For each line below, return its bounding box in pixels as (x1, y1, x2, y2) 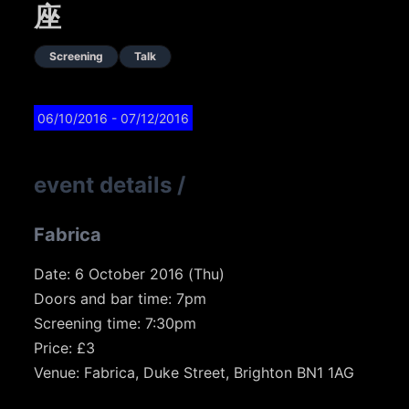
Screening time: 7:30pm (34, 314, 197, 333)
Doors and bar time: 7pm (34, 289, 207, 309)
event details (34, 172, 173, 199)
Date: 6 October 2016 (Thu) (34, 265, 225, 284)
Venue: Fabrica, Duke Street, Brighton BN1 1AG (34, 363, 355, 383)
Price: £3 (34, 339, 96, 358)
